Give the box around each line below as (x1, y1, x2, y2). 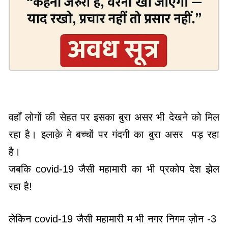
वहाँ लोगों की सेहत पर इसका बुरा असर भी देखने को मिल (9, 111, 219, 123)
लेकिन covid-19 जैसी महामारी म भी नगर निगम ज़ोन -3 (9, 213, 219, 224)
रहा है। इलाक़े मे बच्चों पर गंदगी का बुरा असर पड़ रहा (9, 128, 219, 140)
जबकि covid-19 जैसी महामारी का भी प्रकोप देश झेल (9, 163, 219, 175)
